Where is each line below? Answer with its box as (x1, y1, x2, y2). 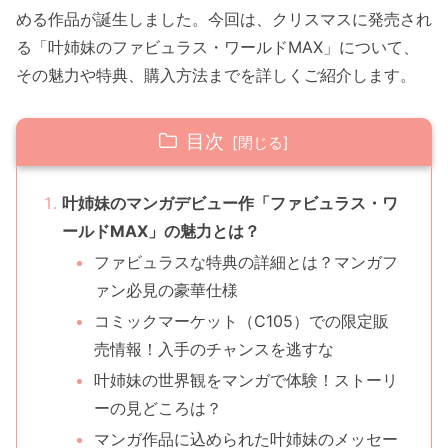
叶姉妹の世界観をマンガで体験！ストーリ (93, 370, 398, 391)
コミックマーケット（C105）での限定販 (93, 310, 389, 331)
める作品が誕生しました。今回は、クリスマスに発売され (16, 9, 432, 30)
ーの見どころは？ (93, 398, 222, 419)
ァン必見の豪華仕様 (93, 279, 238, 300)
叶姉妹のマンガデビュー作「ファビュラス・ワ (61, 192, 398, 213)
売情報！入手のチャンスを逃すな (93, 338, 334, 359)
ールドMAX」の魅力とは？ (61, 220, 260, 241)
